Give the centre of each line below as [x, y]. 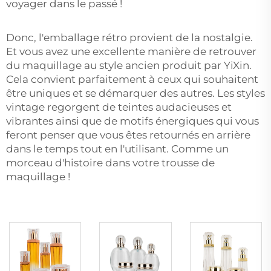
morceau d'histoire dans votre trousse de [110, 162]
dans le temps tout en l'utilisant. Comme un [117, 149]
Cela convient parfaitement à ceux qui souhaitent [132, 79]
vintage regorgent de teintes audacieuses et [119, 107]
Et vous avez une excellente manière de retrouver [131, 51]
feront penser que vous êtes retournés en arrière [128, 135]
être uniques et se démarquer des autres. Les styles [135, 93]
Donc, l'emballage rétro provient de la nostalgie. [129, 37]
